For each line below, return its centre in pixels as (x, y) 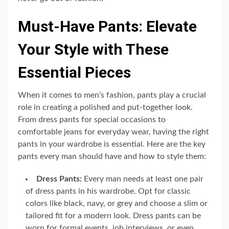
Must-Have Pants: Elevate (107, 26)
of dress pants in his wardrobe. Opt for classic (108, 191)
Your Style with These (93, 49)
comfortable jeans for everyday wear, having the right (113, 132)
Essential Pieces (74, 72)
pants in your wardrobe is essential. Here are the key (112, 144)
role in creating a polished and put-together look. (105, 107)
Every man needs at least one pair (143, 179)
